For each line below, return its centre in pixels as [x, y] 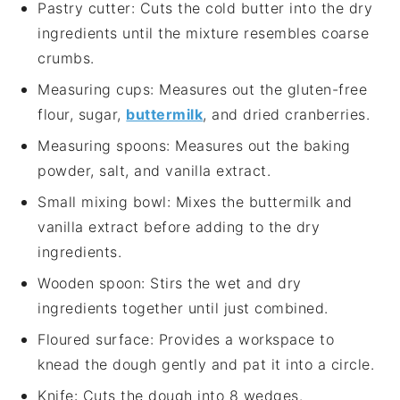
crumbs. [66, 58]
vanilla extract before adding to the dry [179, 227]
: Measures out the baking [258, 146]
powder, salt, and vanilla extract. [154, 171]
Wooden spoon [90, 283]
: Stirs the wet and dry [221, 283]
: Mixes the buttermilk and [259, 202]
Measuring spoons [102, 146]
